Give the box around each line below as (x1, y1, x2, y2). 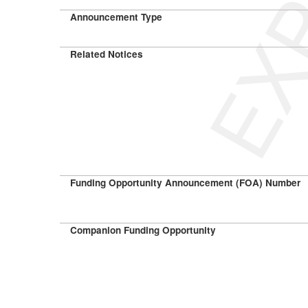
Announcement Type (70, 10, 162, 23)
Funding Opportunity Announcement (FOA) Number (70, 176, 300, 189)
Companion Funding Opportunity (70, 223, 216, 236)
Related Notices (70, 47, 143, 60)
